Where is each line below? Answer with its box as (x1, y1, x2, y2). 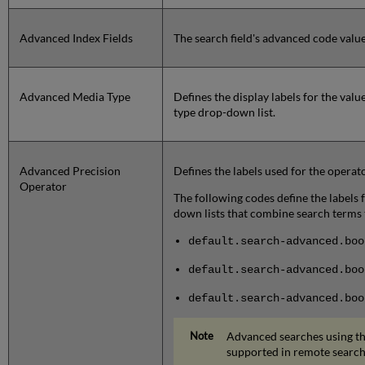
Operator (20, 179, 68, 194)
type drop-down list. (174, 105, 276, 120)
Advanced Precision (20, 164, 121, 178)
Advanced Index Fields (20, 31, 134, 46)
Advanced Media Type (20, 90, 131, 104)
